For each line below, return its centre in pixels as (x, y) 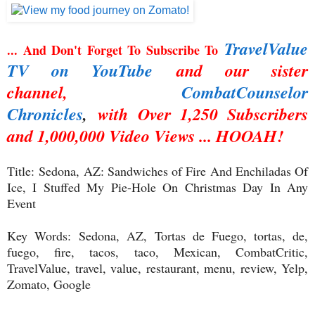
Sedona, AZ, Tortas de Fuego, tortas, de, (193, 235)
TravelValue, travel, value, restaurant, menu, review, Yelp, (157, 268)
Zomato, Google (49, 284)
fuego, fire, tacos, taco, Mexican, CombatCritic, (157, 251)
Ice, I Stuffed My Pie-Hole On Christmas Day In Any (157, 187)
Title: (23, 171)
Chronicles (45, 114)
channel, (37, 92)
